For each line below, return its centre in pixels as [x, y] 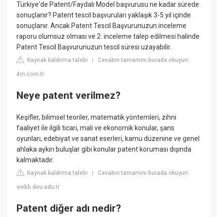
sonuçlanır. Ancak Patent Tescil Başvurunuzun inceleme [102, 26]
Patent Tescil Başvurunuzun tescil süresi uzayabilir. [94, 47]
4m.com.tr [31, 74]
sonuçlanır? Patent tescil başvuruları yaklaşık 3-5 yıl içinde [104, 15]
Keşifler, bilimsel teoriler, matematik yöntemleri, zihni [97, 117]
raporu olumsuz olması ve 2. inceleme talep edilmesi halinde [108, 37]
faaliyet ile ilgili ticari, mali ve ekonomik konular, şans [96, 128]
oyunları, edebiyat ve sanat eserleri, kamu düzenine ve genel [108, 139]
